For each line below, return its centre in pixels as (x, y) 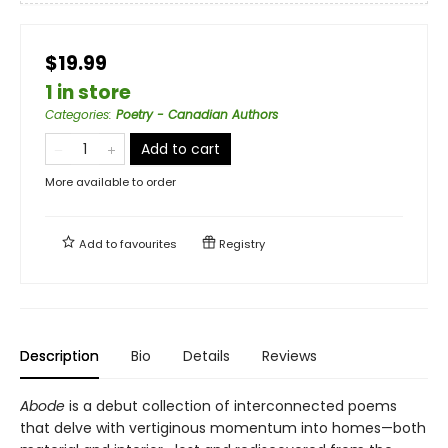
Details (206, 355)
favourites (148, 243)
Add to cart (180, 148)
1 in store (88, 92)
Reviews (289, 355)
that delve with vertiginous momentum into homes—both (223, 427)
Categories (77, 114)
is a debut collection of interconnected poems (231, 405)
